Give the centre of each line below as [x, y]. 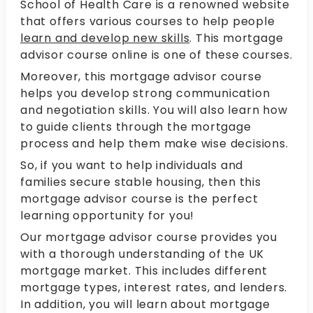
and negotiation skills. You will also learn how [154, 110]
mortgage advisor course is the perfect [139, 199]
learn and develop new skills [105, 38]
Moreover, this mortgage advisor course [141, 77]
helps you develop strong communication [145, 94]
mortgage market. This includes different [144, 271]
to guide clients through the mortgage [136, 127]
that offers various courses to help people [148, 22]
